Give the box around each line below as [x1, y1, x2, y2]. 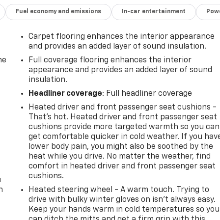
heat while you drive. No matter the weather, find [28, 152, 211, 161]
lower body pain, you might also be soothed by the [28, 142, 214, 151]
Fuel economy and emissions [16, 8, 102, 15]
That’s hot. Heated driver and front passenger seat [28, 113, 218, 121]
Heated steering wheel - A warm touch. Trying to [28, 186, 210, 194]
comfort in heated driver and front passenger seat [28, 162, 216, 170]
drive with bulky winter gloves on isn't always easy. [28, 195, 216, 204]
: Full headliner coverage [102, 89, 192, 98]
